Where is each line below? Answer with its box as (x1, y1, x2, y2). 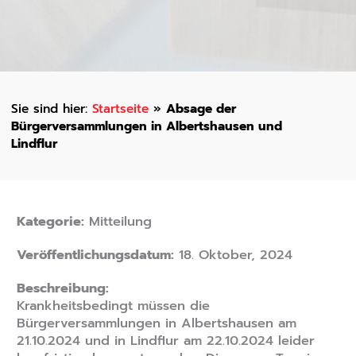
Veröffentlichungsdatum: (16, 245, 174, 265)
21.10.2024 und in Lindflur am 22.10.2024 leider (16, 331, 315, 351)
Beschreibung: (16, 278, 109, 299)
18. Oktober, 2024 (173, 245, 292, 265)
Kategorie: (16, 211, 84, 232)
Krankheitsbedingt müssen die (16, 296, 210, 316)
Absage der (165, 99, 236, 118)
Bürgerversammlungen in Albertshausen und (10, 116, 282, 135)
